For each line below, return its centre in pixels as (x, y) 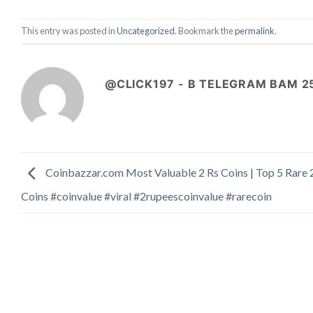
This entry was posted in (69, 31)
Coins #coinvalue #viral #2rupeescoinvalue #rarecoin (146, 196)
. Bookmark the (205, 31)
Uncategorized (146, 31)
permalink (255, 31)
